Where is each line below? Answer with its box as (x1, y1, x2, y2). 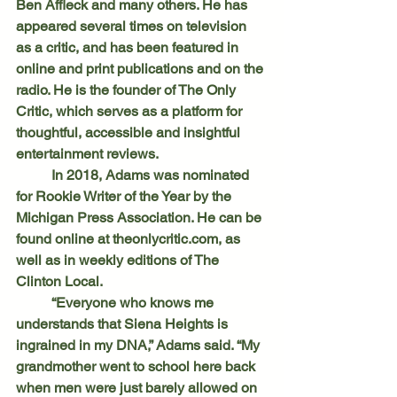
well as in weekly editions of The (16, 251, 222, 269)
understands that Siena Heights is (16, 315, 231, 332)
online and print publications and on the (16, 59, 267, 77)
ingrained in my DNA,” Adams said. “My (16, 336, 263, 354)
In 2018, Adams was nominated (16, 166, 51, 183)
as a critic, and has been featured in (16, 38, 242, 56)
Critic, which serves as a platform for (16, 102, 245, 120)
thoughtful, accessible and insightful (16, 123, 244, 141)
